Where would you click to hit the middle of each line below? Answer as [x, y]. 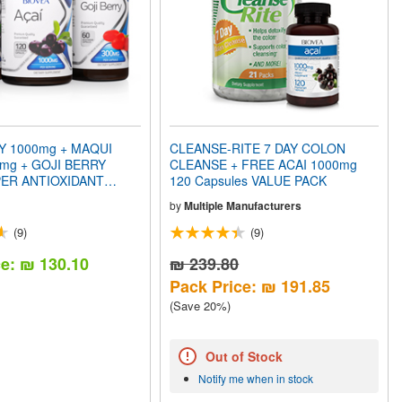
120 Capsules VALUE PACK [249, 181]
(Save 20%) [201, 306]
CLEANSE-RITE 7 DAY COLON [258, 149]
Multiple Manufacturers [243, 206]
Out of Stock [245, 356]
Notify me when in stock [256, 378]
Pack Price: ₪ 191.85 [250, 287]
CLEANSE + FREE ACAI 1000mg [264, 165]
